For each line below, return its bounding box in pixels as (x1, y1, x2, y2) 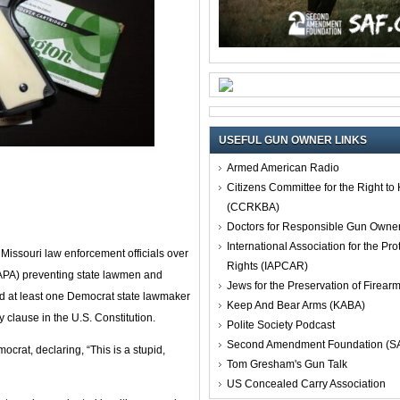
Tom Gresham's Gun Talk (227, 357, 347, 371)
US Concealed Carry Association (227, 377, 386, 390)
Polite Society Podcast (227, 318, 335, 331)
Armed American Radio (227, 161, 339, 174)
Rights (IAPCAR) (227, 259, 308, 272)
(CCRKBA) (227, 200, 279, 213)
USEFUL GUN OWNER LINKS (219, 133, 367, 146)
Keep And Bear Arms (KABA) (227, 298, 365, 312)
